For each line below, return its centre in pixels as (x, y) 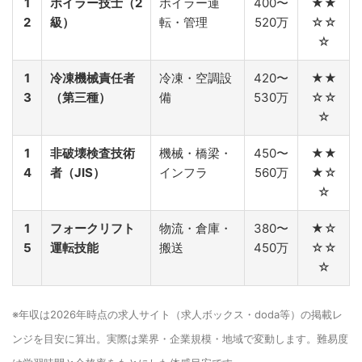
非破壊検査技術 (93, 153)
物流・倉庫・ (196, 228)
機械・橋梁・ (196, 153)
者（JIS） (78, 172)
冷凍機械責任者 (93, 78)
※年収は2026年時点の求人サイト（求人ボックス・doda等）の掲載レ (177, 314)
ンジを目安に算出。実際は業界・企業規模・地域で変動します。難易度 (180, 338)
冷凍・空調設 (196, 78)
